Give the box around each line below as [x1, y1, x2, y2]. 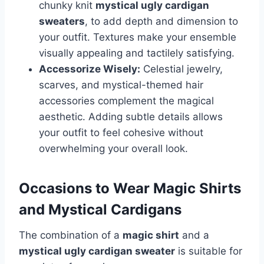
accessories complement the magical [39, 95, 214, 107]
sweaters [39, 15, 85, 28]
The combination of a [19, 229, 123, 242]
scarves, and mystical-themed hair [39, 79, 203, 91]
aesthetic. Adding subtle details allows [39, 111, 223, 123]
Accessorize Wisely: [39, 63, 140, 75]
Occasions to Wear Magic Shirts [19, 180, 241, 197]
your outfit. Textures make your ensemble [39, 31, 236, 44]
